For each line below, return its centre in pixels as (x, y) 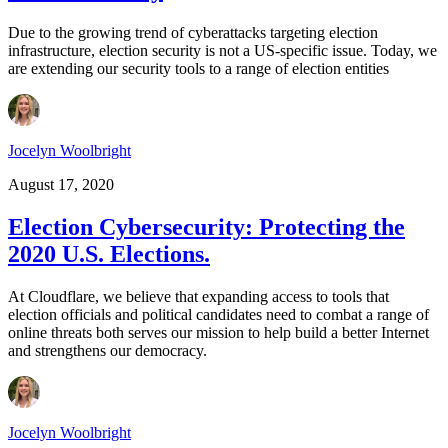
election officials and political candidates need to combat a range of (218, 314)
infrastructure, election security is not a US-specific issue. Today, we (222, 51)
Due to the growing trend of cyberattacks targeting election (193, 33)
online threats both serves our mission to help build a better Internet (218, 332)
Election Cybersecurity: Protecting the (206, 227)
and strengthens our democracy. (107, 350)
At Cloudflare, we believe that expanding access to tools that (198, 296)
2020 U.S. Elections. (109, 254)
